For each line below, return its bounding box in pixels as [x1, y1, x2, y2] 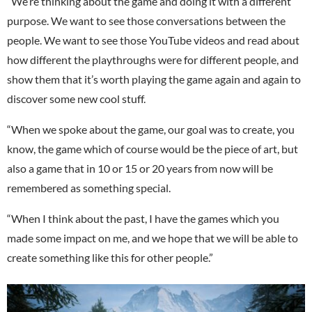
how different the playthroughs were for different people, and [7, 53, 299, 67]
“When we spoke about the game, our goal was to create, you [7, 123, 295, 136]
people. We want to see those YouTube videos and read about [7, 33, 299, 47]
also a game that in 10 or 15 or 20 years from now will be [7, 162, 273, 175]
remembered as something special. [7, 181, 171, 195]
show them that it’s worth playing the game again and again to [7, 72, 301, 86]
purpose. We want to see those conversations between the [7, 14, 286, 28]
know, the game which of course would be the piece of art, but [7, 142, 298, 156]
